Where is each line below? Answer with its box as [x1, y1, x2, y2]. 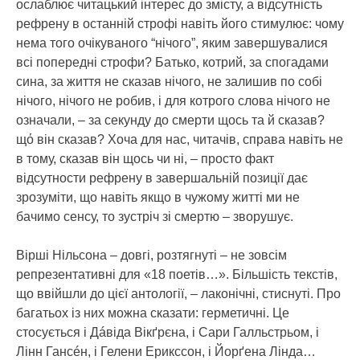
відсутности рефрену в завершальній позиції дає [16, 170, 308, 185]
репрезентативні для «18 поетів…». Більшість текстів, [16, 267, 337, 281]
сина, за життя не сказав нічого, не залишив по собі [16, 74, 322, 88]
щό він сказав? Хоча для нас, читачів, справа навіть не [16, 132, 343, 146]
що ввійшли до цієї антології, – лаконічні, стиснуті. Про [16, 286, 341, 301]
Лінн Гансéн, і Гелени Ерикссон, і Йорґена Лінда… [16, 344, 316, 358]
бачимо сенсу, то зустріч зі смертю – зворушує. [16, 209, 293, 223]
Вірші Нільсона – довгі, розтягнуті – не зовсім [16, 247, 287, 262]
